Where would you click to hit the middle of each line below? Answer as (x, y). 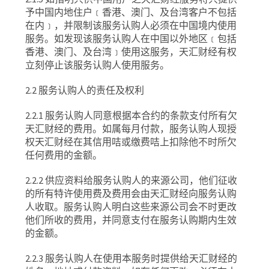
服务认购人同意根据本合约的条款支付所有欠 (141, 115)
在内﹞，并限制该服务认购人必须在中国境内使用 (131, 25)
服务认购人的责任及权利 (92, 90)
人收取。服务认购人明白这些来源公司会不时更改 (131, 207)
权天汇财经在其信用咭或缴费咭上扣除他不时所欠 (131, 142)
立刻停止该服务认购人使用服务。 (98, 65)
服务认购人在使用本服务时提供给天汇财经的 (141, 258)
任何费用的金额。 (64, 155)
